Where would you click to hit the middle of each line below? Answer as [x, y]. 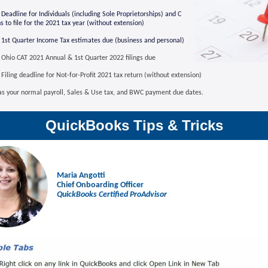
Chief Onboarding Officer [100, 185]
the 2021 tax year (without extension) [89, 23]
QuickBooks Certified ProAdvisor [112, 195]
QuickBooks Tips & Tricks [134, 125]
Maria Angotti [81, 176]
